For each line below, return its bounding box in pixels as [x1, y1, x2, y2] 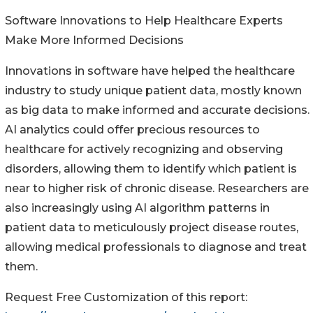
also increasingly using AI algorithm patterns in [5, 201, 270, 214]
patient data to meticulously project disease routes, [5, 220, 298, 234]
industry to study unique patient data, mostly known [5, 83, 302, 97]
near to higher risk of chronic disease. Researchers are [5, 181, 309, 195]
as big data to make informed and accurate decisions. [5, 103, 310, 117]
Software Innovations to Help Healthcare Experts [5, 13, 283, 27]
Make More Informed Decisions [5, 33, 184, 47]
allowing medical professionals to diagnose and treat [5, 240, 307, 254]
